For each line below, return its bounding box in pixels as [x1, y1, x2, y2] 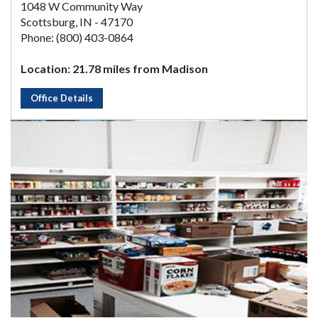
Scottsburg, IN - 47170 [21, 14, 133, 28]
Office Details [31, 92, 93, 104]
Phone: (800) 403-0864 [21, 30, 133, 44]
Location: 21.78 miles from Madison [21, 61, 208, 75]
